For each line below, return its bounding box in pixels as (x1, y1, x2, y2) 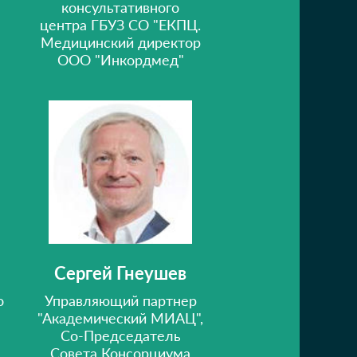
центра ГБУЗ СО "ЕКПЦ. (40, 16, 201, 33)
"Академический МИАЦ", (37, 309, 203, 327)
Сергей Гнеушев (54, 262, 186, 284)
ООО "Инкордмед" (57, 51, 184, 69)
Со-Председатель (60, 327, 181, 344)
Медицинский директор (40, 33, 201, 51)
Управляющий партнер (44, 292, 197, 309)
